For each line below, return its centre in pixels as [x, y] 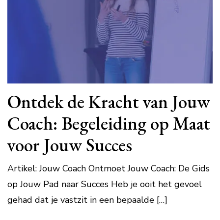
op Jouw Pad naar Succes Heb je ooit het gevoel [105, 184]
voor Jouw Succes [70, 144]
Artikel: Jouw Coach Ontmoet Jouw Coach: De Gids [109, 168]
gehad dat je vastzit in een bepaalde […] [87, 200]
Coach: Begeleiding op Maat [109, 123]
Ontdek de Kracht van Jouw [109, 101]
